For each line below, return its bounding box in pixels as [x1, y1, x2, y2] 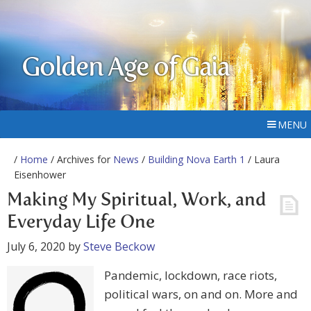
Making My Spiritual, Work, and [7, 192, 267, 210]
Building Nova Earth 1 [148, 153, 245, 166]
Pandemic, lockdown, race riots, [104, 267, 277, 283]
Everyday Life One [7, 214, 155, 232]
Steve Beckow [83, 239, 155, 254]
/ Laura [245, 153, 280, 166]
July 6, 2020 [7, 239, 65, 254]
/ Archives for [48, 153, 113, 166]
